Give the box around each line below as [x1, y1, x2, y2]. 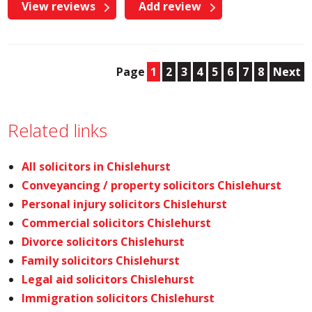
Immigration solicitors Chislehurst [22, 290, 215, 306]
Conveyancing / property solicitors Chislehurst [22, 178, 282, 193]
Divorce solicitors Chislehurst [22, 234, 185, 249]
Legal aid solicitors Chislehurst [22, 272, 195, 287]
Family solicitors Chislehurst [22, 253, 180, 268]
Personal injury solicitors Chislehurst [22, 196, 228, 212]
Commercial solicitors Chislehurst [22, 215, 212, 231]
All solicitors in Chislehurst [22, 159, 171, 174]
